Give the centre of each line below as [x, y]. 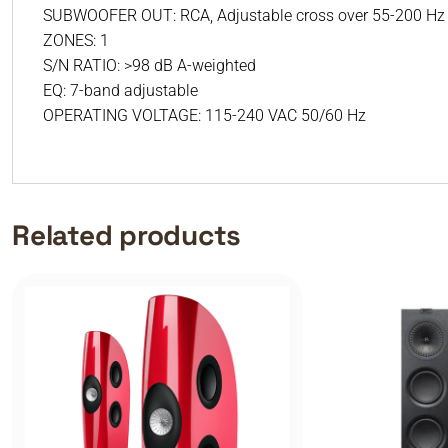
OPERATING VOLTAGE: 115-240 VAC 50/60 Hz [204, 115]
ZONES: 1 [76, 40]
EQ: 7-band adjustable [120, 90]
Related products [126, 235]
